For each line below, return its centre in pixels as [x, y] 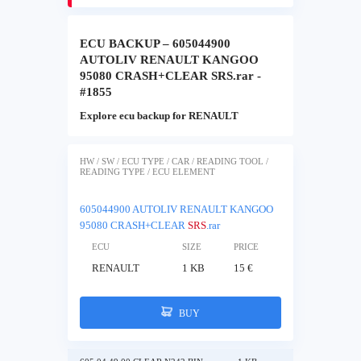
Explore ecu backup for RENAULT [159, 116]
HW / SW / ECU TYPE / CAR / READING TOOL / [174, 161]
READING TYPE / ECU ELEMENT [147, 172]
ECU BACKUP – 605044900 [155, 44]
